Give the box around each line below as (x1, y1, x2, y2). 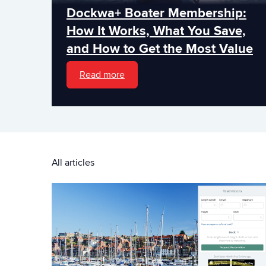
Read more (80, 68, 125, 81)
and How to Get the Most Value (66, 40, 253, 57)
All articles (52, 157, 94, 169)
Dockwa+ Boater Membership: (66, 5, 246, 21)
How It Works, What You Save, (66, 23, 246, 39)
